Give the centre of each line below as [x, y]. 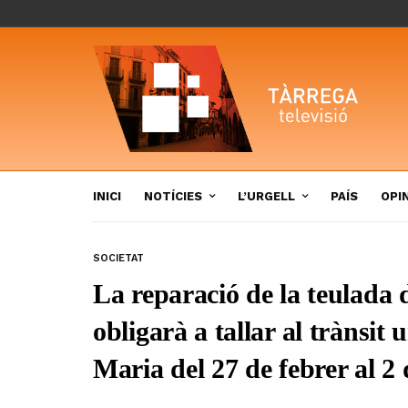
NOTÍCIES [173, 196]
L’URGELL [266, 196]
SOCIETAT [118, 258]
